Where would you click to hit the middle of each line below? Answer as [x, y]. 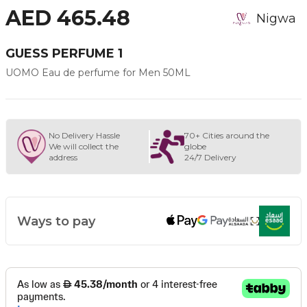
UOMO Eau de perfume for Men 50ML [98, 73]
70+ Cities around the [227, 135]
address [63, 157]
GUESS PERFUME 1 [64, 53]
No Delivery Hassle [84, 135]
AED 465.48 [68, 18]
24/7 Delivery [211, 157]
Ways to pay [56, 221]
